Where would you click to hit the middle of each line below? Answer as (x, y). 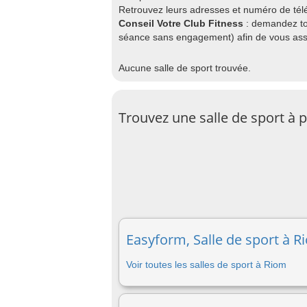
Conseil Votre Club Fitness (181, 23)
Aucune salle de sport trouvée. (186, 68)
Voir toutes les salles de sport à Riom (206, 265)
